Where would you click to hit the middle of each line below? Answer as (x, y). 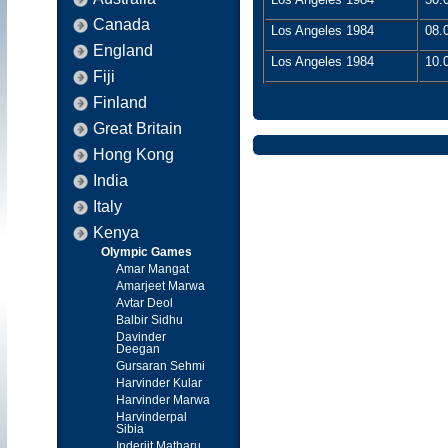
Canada (121, 24)
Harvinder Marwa (163, 400)
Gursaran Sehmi (160, 366)
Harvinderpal (151, 417)
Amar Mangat (152, 269)
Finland (120, 102)
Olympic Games (146, 252)
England (123, 50)
